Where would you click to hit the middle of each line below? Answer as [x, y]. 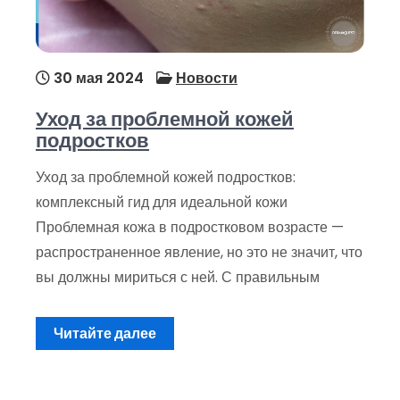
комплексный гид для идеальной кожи [162, 202]
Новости [207, 78]
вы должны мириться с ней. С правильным [178, 277]
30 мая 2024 [97, 78]
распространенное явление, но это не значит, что [199, 252]
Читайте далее [105, 333]
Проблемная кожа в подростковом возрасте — [190, 227]
